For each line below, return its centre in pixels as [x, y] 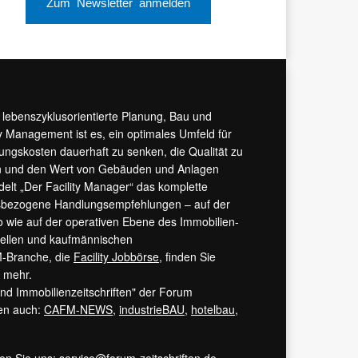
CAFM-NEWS [78, 310]
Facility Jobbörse [116, 257]
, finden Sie [187, 257]
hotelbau [213, 310]
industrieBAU [152, 310]
